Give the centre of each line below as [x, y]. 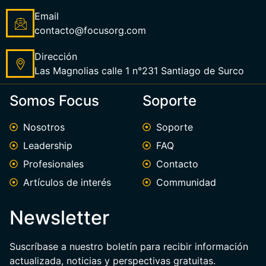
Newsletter [59, 218]
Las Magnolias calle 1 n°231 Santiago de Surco [139, 71]
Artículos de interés [67, 183]
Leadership [47, 146]
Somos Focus [54, 101]
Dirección [56, 57]
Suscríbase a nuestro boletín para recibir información [129, 247]
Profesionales [53, 164]
